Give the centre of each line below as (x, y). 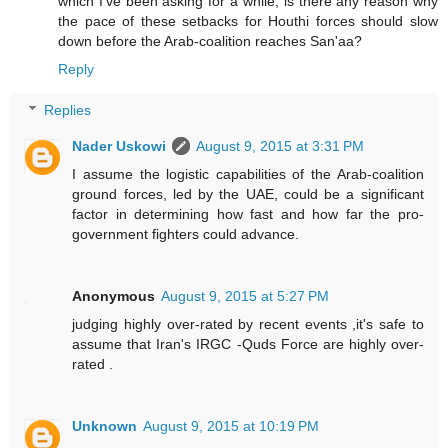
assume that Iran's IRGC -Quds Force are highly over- (248, 344)
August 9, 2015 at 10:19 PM (231, 426)
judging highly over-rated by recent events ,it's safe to (248, 324)
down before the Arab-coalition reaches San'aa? (210, 40)
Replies (68, 110)
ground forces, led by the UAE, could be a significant (248, 194)
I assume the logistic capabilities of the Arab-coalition (248, 174)
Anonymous (114, 296)
